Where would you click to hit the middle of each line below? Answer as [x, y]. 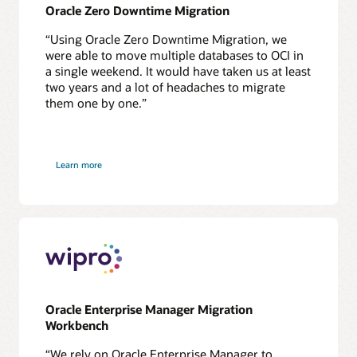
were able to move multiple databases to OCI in [175, 55]
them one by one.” [96, 103]
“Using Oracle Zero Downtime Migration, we [167, 39]
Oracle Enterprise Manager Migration [149, 309]
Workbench [77, 325]
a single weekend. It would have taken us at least [178, 71]
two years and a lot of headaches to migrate [166, 87]
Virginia [61, 166]
